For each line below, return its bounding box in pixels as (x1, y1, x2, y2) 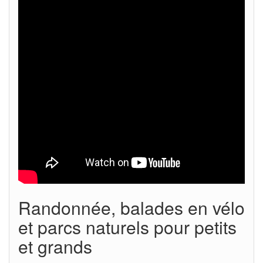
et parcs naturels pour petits (18, 214, 237, 240)
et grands (18, 233, 92, 259)
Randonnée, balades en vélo (18, 194, 245, 220)
